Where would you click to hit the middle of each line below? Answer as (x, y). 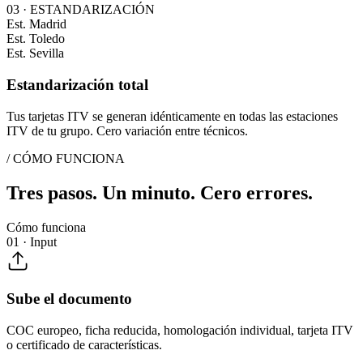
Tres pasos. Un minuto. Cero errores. (160, 192)
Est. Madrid (36, 24)
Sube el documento (69, 299)
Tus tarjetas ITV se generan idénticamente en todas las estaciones (172, 116)
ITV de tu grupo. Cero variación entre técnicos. (127, 130)
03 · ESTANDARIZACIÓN (81, 10)
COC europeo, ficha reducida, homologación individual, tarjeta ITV (180, 330)
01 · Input (32, 241)
